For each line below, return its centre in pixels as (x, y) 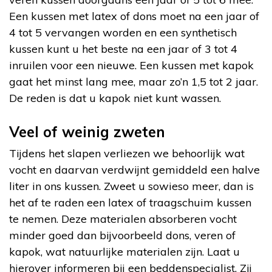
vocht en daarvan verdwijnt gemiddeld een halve (134, 169)
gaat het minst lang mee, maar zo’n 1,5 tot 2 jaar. (134, 81)
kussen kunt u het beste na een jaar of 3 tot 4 (123, 49)
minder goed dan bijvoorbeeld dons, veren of (122, 235)
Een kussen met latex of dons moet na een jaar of (134, 16)
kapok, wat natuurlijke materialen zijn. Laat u (124, 251)
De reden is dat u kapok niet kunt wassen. (115, 98)
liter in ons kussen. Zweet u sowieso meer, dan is (131, 186)
